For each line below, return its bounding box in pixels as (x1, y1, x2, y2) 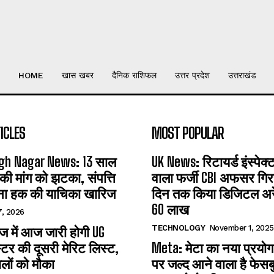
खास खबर (61, 70, 94, 81)
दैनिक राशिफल (111, 70, 157, 81)
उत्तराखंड (228, 70, 256, 81)
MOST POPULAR (152, 124, 224, 143)
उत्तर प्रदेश (174, 70, 210, 81)
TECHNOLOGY (152, 223, 205, 233)
